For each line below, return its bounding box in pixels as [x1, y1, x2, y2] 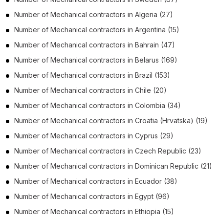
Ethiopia [135, 207, 160, 216]
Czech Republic [135, 146, 186, 155]
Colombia [135, 101, 165, 109]
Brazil [135, 70, 153, 79]
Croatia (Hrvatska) [135, 116, 194, 125]
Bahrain [135, 40, 159, 49]
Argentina [135, 25, 166, 34]
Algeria [135, 10, 157, 19]
